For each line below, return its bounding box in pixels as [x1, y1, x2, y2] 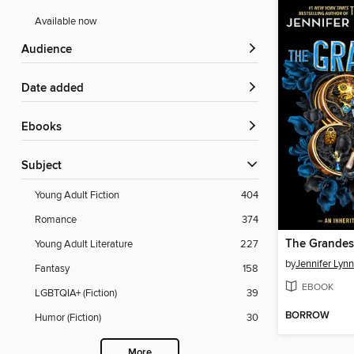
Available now [35, 15, 97, 28]
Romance [35, 213, 77, 227]
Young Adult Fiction [35, 189, 119, 202]
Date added [30, 81, 84, 96]
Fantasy [35, 262, 70, 276]
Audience [29, 43, 72, 58]
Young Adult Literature [35, 238, 133, 251]
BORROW [285, 309, 330, 323]
